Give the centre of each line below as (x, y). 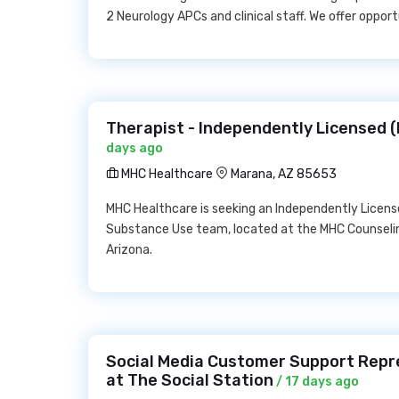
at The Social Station (190, 380)
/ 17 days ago (316, 382)
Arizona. (129, 250)
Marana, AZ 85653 (284, 174)
